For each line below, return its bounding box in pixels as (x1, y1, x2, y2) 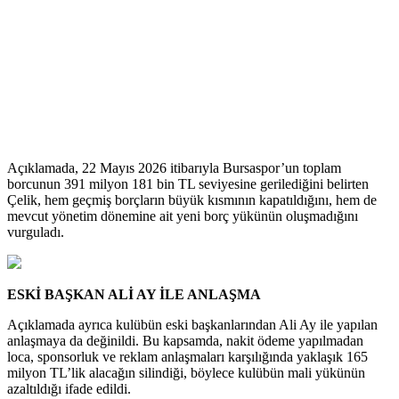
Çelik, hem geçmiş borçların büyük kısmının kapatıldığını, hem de (7, 192, 377, 208)
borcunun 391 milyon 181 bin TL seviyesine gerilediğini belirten (7, 176, 369, 192)
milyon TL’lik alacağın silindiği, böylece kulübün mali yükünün (7, 365, 365, 381)
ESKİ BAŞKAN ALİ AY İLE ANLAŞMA (7, 287, 261, 303)
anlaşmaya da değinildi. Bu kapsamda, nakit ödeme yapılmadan (7, 333, 363, 349)
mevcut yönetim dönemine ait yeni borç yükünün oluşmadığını (7, 208, 358, 224)
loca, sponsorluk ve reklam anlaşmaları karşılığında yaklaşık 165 (7, 349, 368, 365)
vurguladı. (7, 224, 64, 240)
